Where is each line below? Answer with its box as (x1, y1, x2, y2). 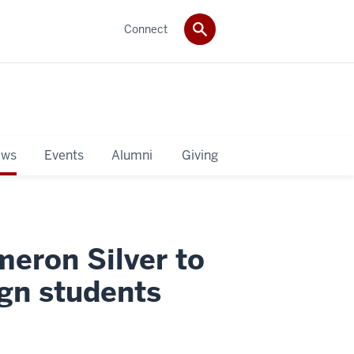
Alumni (111, 146, 153, 164)
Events (43, 146, 84, 164)
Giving (182, 146, 218, 164)
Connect (124, 21, 168, 36)
